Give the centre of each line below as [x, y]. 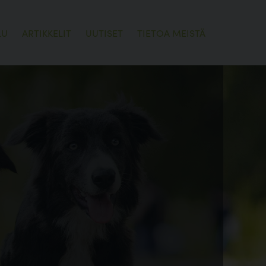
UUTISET [104, 33]
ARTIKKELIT [47, 33]
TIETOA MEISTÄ [171, 33]
